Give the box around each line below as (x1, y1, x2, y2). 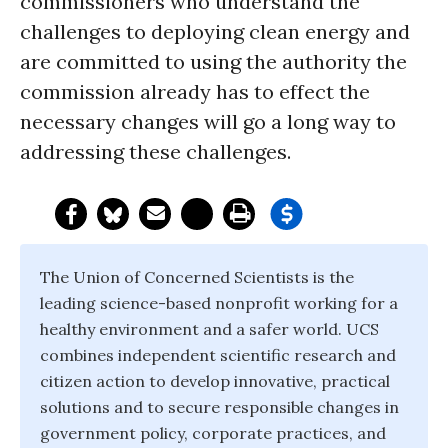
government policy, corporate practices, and (40, 423, 386, 443)
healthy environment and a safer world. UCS (40, 319, 379, 339)
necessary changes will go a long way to (20, 109, 396, 134)
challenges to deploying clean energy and (20, 19, 410, 44)
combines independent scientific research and (40, 345, 396, 365)
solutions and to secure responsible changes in (40, 397, 399, 417)
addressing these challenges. (20, 139, 291, 164)
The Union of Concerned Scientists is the (40, 267, 354, 287)
